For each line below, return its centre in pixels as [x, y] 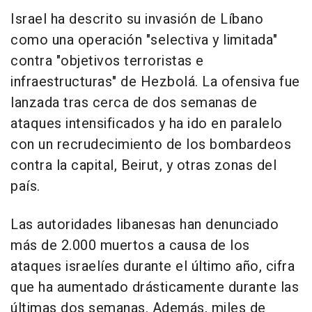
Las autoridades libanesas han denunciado [145, 224]
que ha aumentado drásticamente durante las [155, 287]
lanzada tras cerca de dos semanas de [134, 102]
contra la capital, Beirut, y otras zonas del [143, 165]
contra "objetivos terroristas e [107, 61]
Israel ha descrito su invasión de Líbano [137, 19]
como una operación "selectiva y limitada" [144, 40]
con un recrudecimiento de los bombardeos [151, 144]
